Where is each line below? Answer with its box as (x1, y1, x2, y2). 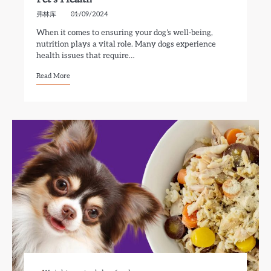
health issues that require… (36, 51, 135, 60)
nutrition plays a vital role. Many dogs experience (36, 39, 217, 49)
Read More (36, 72, 71, 80)
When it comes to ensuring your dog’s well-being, (36, 28, 214, 38)
